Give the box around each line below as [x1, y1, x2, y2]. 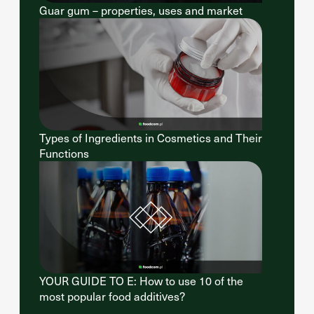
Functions [39, 146, 89, 161]
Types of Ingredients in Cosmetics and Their [39, 130, 262, 145]
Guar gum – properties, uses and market [39, 3, 243, 18]
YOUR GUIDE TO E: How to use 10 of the [39, 273, 243, 288]
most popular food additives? [39, 289, 185, 303]
